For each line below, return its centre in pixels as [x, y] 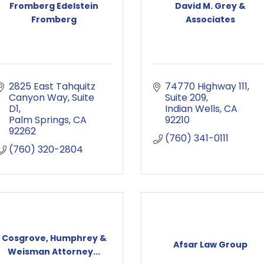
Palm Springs [39, 120]
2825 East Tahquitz [52, 86]
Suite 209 [186, 98]
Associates [210, 19]
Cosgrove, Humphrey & [54, 238]
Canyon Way [38, 98]
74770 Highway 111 [206, 86]
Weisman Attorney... [54, 251]
